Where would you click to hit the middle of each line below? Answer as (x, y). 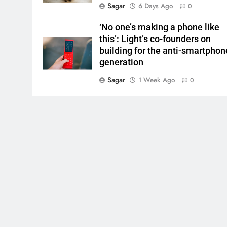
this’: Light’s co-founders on (155, 39)
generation (122, 62)
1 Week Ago (157, 80)
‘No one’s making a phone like (160, 27)
